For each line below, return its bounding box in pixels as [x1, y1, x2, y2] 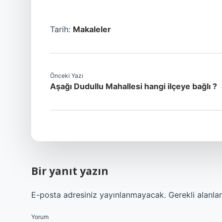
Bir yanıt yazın [31, 164, 109, 178]
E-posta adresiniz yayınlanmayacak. [31, 190, 166, 200]
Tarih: [50, 24, 73, 34]
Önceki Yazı [50, 72, 83, 79]
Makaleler [73, 24, 111, 34]
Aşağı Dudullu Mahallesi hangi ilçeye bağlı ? [50, 81, 217, 91]
